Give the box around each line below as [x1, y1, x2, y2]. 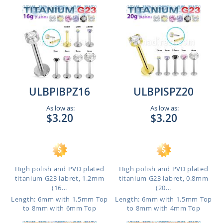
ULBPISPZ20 [133, 85, 194, 99]
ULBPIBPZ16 [29, 85, 90, 99]
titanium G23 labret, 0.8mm [118, 174, 209, 183]
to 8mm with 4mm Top [126, 204, 201, 213]
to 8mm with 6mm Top [22, 204, 97, 213]
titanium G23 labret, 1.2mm [14, 174, 105, 183]
